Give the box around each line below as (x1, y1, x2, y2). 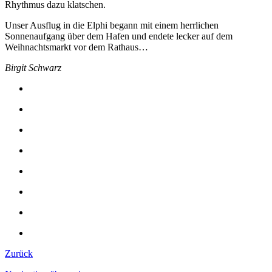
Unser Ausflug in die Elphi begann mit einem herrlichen (5, 19, 219, 30)
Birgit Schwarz (5, 62, 61, 73)
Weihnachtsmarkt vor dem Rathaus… (5, 41, 148, 52)
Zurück (5, 248, 33, 259)
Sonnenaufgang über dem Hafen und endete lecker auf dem (5, 30, 233, 41)
